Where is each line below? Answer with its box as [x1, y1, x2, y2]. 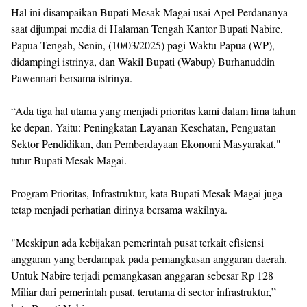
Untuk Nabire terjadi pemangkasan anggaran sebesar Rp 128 [11, 268, 273, 283]
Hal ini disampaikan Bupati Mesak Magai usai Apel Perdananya [11, 5, 288, 20]
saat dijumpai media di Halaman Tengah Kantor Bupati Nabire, [11, 21, 283, 36]
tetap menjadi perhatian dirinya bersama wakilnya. [11, 202, 228, 217]
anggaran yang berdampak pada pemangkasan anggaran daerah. [11, 251, 287, 267]
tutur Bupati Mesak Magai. [11, 153, 127, 168]
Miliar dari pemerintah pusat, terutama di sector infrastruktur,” [11, 284, 276, 299]
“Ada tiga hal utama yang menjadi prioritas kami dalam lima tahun [11, 103, 296, 119]
